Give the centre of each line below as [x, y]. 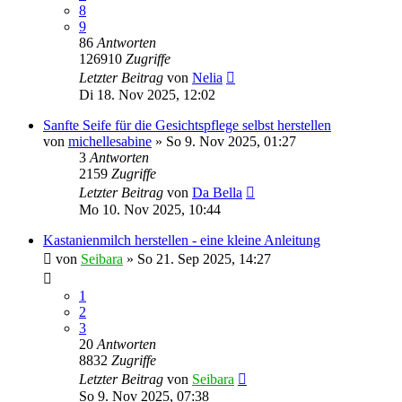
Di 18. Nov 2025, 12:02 [147, 94]
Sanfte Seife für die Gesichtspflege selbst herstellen [187, 125]
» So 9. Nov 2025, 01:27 [224, 141]
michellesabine [110, 141]
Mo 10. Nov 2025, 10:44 [150, 209]
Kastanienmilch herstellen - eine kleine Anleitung [182, 240]
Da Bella [217, 192]
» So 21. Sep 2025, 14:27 [197, 258]
